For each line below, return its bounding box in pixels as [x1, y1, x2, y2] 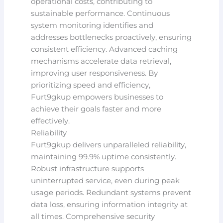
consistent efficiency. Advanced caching [31, 44, 178, 54]
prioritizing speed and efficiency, [31, 80, 151, 90]
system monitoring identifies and [31, 20, 154, 30]
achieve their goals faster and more [31, 104, 162, 113]
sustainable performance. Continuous [31, 8, 170, 18]
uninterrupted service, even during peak [31, 176, 180, 185]
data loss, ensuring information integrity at [31, 200, 188, 209]
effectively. [31, 116, 70, 125]
